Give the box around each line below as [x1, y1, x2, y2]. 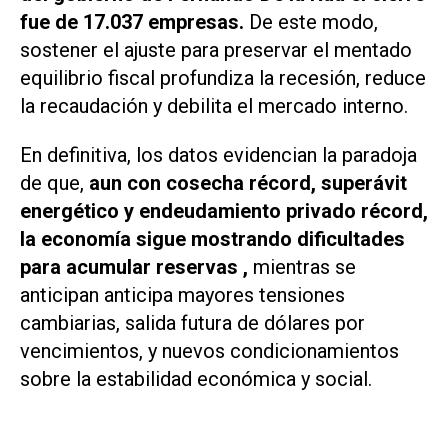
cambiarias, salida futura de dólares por [20, 311, 370, 336]
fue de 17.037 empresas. [20, 10, 244, 35]
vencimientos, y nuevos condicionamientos [20, 339, 399, 364]
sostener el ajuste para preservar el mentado [20, 38, 412, 63]
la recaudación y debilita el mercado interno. [20, 94, 408, 119]
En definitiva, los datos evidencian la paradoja [20, 143, 417, 168]
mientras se [253, 255, 356, 280]
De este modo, [244, 10, 378, 35]
